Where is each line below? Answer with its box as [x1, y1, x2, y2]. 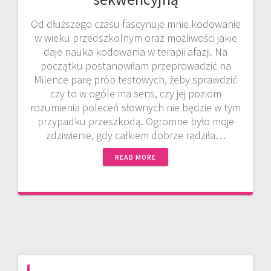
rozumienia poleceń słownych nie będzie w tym [30, 100, 241, 114]
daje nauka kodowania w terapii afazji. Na [44, 44, 227, 59]
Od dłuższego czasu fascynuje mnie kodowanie [30, 16, 241, 31]
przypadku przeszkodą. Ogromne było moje [37, 114, 234, 128]
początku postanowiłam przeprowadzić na [40, 58, 231, 73]
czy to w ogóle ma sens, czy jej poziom [50, 86, 221, 100]
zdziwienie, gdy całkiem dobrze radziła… [45, 128, 226, 142]
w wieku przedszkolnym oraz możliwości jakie [34, 30, 237, 45]
